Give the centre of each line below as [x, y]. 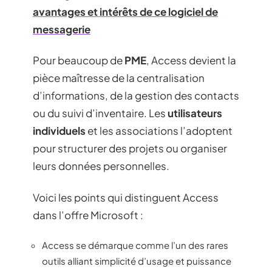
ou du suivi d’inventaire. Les [100, 113]
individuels [59, 131]
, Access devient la [191, 60]
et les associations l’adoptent [159, 131]
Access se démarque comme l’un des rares [135, 245]
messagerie [62, 29]
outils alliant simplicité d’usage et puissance [137, 261]
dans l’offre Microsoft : [88, 215]
